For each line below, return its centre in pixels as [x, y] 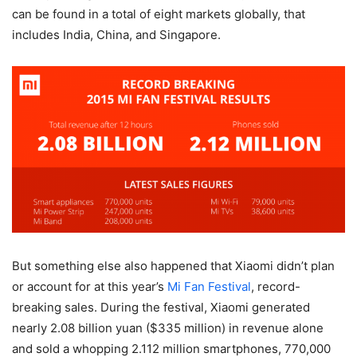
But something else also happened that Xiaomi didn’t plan [173, 265]
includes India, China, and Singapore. [116, 34]
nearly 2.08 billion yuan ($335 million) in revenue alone [168, 328]
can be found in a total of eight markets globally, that [159, 14]
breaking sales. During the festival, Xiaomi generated [161, 307]
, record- [276, 286]
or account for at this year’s [90, 286]
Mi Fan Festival [209, 286]
